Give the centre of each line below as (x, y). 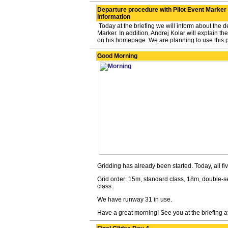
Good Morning (117, 56)
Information (113, 17)
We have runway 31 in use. (134, 199)
